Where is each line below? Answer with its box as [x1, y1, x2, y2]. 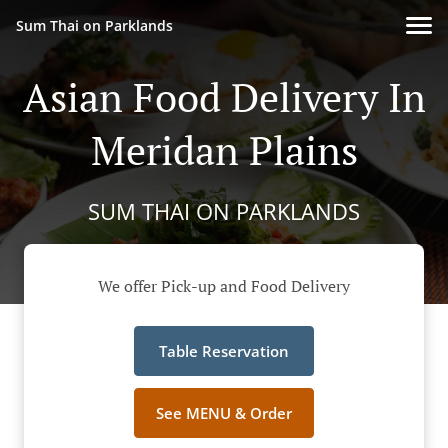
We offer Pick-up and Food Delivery [98, 275, 350, 298]
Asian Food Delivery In [22, 70, 426, 123]
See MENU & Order [156, 403, 292, 424]
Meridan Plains [90, 123, 358, 176]
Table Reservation [159, 341, 289, 362]
